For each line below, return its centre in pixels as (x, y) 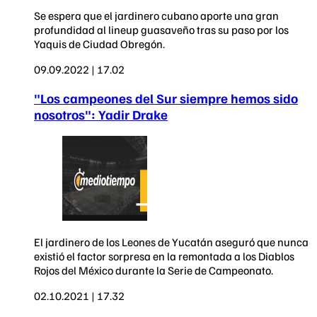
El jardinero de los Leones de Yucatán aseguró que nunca (171, 242)
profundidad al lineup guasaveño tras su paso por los (161, 30)
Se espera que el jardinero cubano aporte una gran (156, 16)
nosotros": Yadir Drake (101, 115)
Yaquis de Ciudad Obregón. (99, 44)
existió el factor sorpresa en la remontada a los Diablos (164, 256)
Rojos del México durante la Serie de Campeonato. (154, 270)
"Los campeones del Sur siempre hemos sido (166, 98)
